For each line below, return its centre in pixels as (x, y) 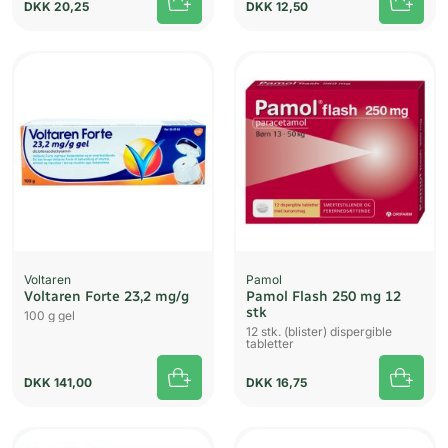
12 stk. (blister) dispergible (319, 332)
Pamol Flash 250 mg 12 (323, 297)
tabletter (270, 344)
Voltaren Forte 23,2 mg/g (106, 297)
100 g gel (49, 316)
